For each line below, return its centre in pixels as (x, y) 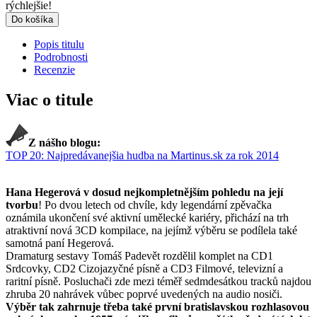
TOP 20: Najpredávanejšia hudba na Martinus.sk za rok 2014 (142, 156)
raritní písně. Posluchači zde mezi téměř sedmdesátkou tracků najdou (158, 282)
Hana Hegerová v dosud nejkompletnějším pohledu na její (144, 192)
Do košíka (32, 20)
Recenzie (54, 70)
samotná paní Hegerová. (60, 243)
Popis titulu (59, 45)
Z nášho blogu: (64, 143)
